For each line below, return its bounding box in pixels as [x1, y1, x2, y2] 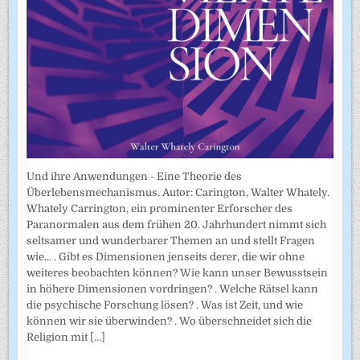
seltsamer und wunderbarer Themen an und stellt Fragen [27, 234, 316, 247]
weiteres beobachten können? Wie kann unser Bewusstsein [27, 266, 329, 279]
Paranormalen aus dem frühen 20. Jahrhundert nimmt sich [27, 218, 327, 231]
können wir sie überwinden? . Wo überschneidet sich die [27, 314, 313, 327]
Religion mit [27, 330, 91, 343]
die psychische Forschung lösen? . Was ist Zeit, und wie [27, 298, 304, 311]
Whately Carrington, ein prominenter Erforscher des [27, 202, 293, 215]
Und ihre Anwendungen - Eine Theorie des [27, 170, 243, 182]
